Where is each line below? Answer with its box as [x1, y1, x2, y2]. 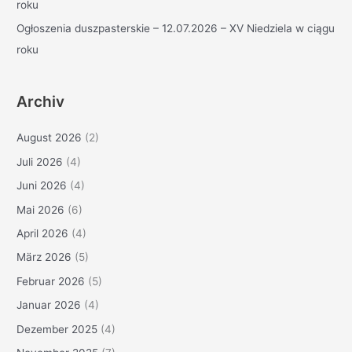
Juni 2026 [16, 179, 68, 192]
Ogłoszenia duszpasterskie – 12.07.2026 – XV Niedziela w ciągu [16, 21, 335, 35]
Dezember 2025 [16, 322, 98, 335]
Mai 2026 [16, 203, 65, 216]
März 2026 [16, 251, 72, 264]
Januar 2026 [16, 299, 82, 312]
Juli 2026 [16, 155, 64, 168]
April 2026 [16, 226, 69, 240]
